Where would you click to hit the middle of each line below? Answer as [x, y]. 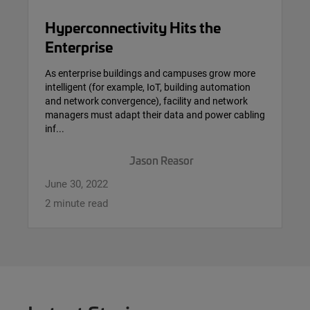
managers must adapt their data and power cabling [155, 114]
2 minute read [76, 203]
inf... [55, 128]
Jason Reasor [162, 160]
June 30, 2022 [76, 184]
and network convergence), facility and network [146, 100]
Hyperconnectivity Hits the [133, 26]
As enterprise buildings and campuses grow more [150, 73]
